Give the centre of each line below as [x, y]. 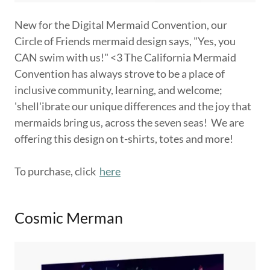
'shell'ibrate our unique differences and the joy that [133, 106]
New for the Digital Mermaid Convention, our [121, 25]
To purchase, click [57, 171]
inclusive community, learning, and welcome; [118, 90]
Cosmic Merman [69, 218]
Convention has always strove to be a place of [120, 74]
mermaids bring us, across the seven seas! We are [129, 123]
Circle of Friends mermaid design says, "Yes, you [125, 41]
